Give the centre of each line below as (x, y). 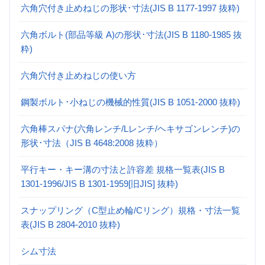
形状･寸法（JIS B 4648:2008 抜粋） (92, 143)
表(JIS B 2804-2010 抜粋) (70, 224)
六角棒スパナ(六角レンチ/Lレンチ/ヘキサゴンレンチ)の (130, 128)
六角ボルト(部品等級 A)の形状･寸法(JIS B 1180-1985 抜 (131, 34)
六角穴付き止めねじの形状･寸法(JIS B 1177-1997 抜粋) (130, 8)
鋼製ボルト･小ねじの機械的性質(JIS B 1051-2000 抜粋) (130, 102)
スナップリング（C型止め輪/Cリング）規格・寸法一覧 (130, 210)
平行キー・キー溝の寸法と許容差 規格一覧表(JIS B (123, 169)
